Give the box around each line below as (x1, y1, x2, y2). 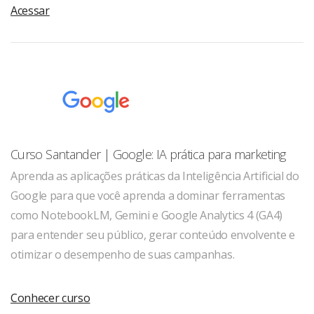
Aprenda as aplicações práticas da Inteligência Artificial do (11, 168, 299, 184)
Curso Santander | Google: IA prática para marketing (11, 146, 286, 163)
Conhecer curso (11, 290, 90, 306)
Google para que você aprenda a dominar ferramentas (11, 188, 285, 204)
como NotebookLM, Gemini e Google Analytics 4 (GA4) (11, 207, 282, 224)
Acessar (11, 3, 50, 19)
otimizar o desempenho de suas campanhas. (11, 247, 235, 263)
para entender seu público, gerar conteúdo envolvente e (11, 227, 295, 243)
